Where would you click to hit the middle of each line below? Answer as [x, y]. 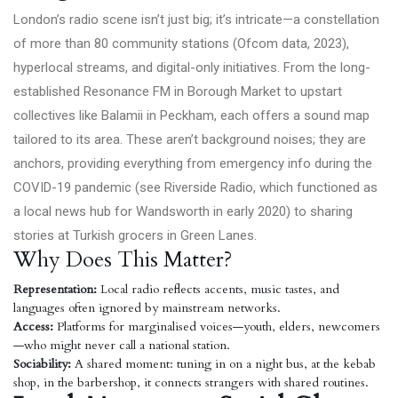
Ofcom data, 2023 [290, 44]
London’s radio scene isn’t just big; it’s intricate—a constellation [196, 20]
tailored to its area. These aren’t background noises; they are [190, 139]
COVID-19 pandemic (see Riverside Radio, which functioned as [195, 187]
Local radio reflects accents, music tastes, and [218, 289]
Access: [33, 326]
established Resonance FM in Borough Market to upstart [178, 92]
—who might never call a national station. [122, 345]
